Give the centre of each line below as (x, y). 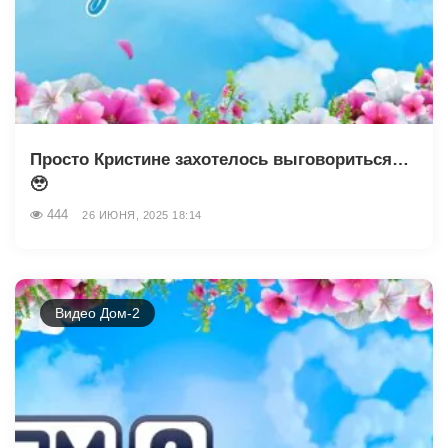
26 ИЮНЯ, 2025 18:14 (142, 214)
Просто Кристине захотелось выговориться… (219, 159)
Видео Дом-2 (97, 312)
